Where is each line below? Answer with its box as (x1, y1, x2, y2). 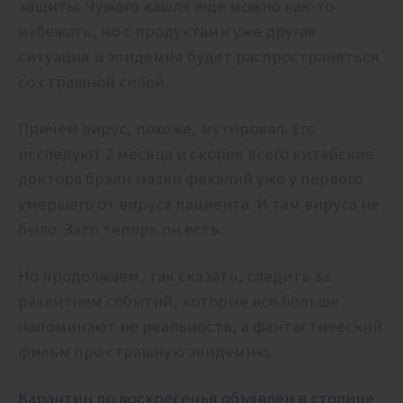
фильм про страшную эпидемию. (18, 341, 275, 363)
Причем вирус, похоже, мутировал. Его (18, 118, 316, 139)
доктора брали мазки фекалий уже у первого (18, 168, 363, 190)
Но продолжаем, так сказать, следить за (18, 265, 330, 287)
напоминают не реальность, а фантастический (18, 316, 382, 337)
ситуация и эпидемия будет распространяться (18, 46, 380, 67)
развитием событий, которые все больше (18, 291, 339, 312)
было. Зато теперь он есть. (18, 219, 223, 240)
